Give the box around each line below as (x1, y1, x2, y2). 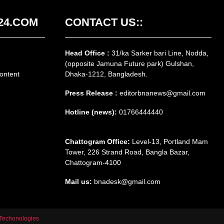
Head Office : (64, 49, 111, 57)
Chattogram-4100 (64, 158, 121, 167)
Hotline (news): (64, 108, 117, 116)
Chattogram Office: (64, 137, 130, 146)
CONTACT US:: (64, 16, 143, 29)
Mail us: (64, 177, 92, 186)
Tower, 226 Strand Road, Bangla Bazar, (64, 148, 189, 156)
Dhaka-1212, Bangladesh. (64, 70, 147, 78)
